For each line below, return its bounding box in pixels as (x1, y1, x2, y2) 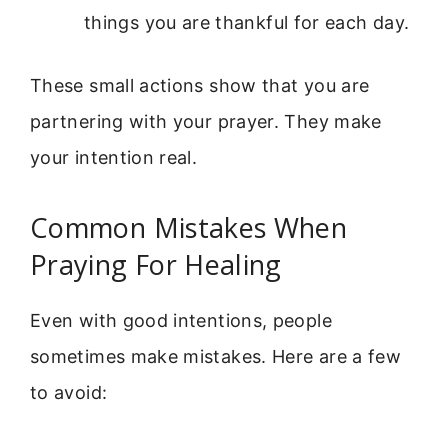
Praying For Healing (30, 245, 282, 283)
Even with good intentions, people (30, 309, 332, 331)
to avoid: (30, 381, 108, 403)
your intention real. (30, 147, 198, 169)
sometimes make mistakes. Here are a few (30, 345, 402, 367)
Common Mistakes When (30, 208, 348, 246)
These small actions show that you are (30, 75, 370, 97)
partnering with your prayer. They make (30, 111, 382, 133)
